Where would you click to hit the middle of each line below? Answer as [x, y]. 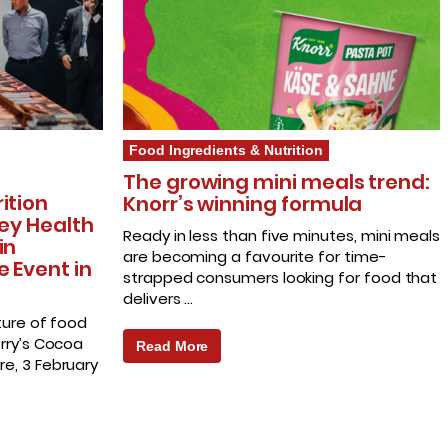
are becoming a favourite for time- [255, 257]
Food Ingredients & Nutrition [226, 150]
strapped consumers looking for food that [280, 278]
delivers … [158, 299]
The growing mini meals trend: [276, 182]
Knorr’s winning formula [243, 204]
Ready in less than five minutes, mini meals [282, 236]
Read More [172, 346]
